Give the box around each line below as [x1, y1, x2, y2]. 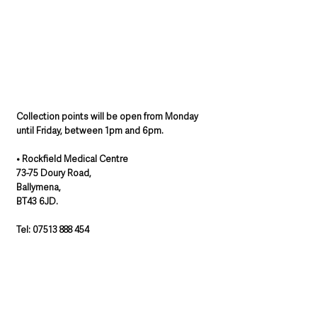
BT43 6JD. [16, 195, 58, 208]
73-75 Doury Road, [16, 167, 91, 180]
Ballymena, [16, 181, 61, 194]
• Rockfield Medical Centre [16, 153, 128, 166]
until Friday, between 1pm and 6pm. [16, 125, 166, 137]
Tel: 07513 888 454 [16, 224, 89, 236]
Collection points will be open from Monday [16, 110, 200, 123]
